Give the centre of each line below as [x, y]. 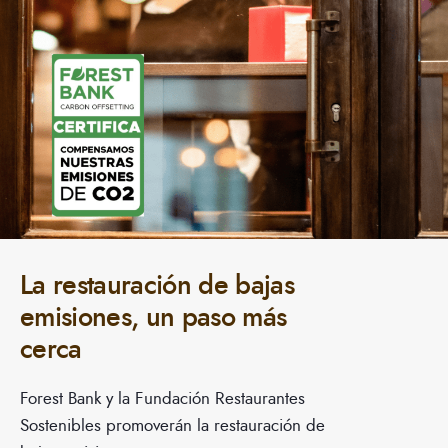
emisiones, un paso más [153, 317]
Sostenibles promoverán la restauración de [172, 425]
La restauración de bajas [157, 285]
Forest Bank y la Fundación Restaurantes [162, 398]
